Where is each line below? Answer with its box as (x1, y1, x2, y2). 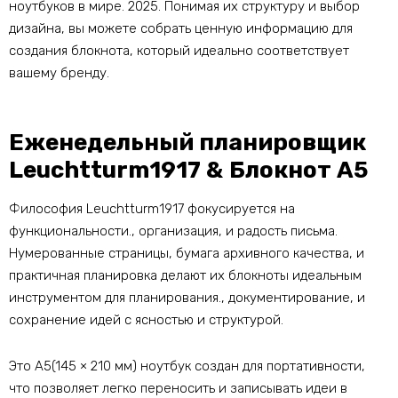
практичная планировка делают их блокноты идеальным (9, 267, 362, 284)
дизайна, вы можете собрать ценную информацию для (9, 20, 353, 37)
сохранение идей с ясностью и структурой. (9, 312, 283, 329)
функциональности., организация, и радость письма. (9, 223, 338, 240)
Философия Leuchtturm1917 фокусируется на (9, 201, 295, 218)
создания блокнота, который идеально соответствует (9, 43, 349, 60)
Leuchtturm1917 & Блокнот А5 (9, 156, 369, 185)
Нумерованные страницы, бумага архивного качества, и (9, 245, 364, 262)
